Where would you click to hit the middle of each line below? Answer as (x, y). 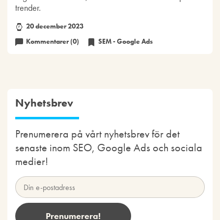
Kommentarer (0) (53, 41)
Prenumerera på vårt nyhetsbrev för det (97, 134)
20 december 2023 (54, 27)
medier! (32, 162)
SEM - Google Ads (125, 41)
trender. (28, 8)
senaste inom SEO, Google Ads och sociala (109, 148)
